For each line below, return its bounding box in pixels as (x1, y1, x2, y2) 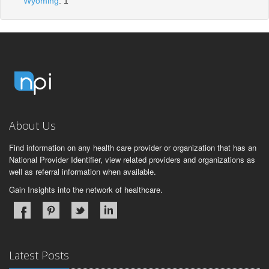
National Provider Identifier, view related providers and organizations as (9, 153, 255, 165)
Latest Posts (9, 247, 69, 262)
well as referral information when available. (9, 165, 156, 177)
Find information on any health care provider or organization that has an (9, 141, 256, 153)
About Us (9, 118, 56, 133)
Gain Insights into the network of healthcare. (9, 183, 163, 195)
